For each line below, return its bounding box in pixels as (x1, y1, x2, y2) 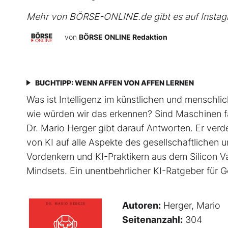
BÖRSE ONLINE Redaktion (79, 33, 167, 42)
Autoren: (122, 200, 161, 211)
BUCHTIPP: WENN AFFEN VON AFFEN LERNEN (35, 78, 194, 88)
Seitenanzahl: (122, 214, 183, 225)
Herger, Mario (161, 200, 220, 211)
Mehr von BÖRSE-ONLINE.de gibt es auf (26, 11, 201, 22)
